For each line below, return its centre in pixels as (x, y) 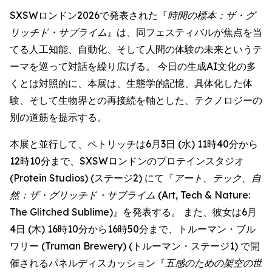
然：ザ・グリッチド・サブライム (83, 195)
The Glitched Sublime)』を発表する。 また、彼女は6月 (133, 212)
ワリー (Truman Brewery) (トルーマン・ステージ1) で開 (135, 246)
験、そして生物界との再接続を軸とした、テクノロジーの (136, 100)
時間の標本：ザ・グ (211, 15)
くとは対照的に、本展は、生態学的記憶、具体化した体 (131, 83)
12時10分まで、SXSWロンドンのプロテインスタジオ (127, 161)
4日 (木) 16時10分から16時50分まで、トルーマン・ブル (133, 229)
